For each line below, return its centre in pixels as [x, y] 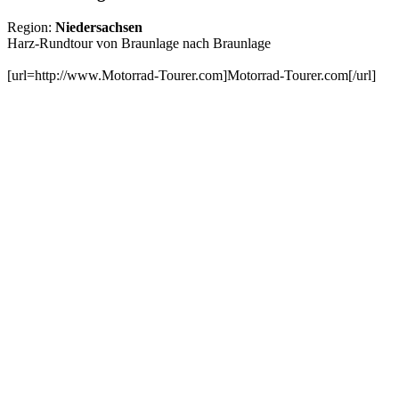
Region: [31, 27]
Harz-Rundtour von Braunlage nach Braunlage [139, 43]
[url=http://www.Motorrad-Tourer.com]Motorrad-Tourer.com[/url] [191, 75]
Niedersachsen [99, 27]
